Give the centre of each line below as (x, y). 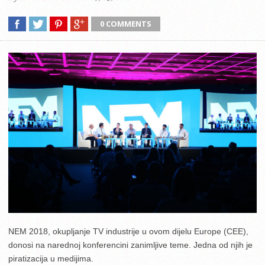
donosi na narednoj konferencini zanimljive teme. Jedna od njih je (130, 245)
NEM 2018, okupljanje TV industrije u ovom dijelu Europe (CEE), (128, 231)
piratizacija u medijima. (51, 258)
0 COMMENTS (126, 24)
